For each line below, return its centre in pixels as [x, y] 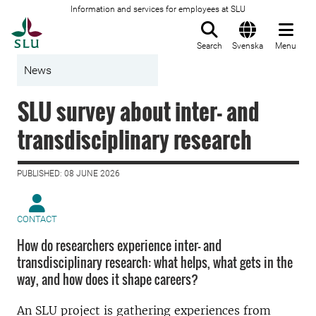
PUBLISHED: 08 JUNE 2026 [68, 174]
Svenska [248, 46]
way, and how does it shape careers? [108, 279]
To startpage [78, 25]
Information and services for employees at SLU [158, 9]
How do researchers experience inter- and [119, 245]
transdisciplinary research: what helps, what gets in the [155, 262]
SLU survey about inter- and [139, 111]
